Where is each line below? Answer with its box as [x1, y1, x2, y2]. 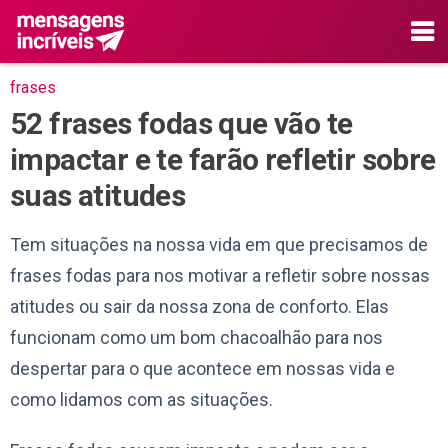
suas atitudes [10, 177, 186, 213]
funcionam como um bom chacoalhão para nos [10, 326, 383, 348]
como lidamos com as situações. [10, 388, 277, 410]
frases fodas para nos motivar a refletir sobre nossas [10, 264, 430, 286]
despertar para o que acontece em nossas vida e [10, 357, 395, 379]
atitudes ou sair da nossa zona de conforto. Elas [10, 295, 389, 317]
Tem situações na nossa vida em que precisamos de [10, 233, 428, 255]
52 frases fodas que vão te [10, 105, 353, 141]
